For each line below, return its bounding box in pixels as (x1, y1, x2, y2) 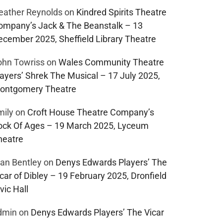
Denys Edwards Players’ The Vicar (31, 207, 165, 218)
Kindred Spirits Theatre (76, 6, 167, 17)
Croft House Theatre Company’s (27, 107, 155, 117)
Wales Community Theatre (58, 56, 165, 67)
